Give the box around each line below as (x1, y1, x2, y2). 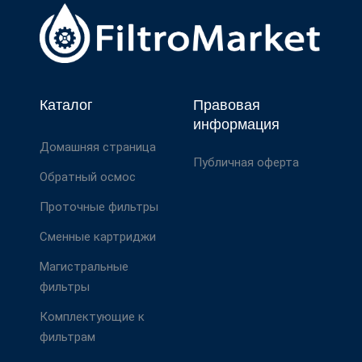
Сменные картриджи (40, 229, 156, 244)
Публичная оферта (193, 154, 299, 170)
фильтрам (40, 329, 95, 344)
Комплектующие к (40, 309, 145, 324)
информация (193, 116, 280, 133)
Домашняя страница (40, 139, 156, 154)
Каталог (40, 96, 93, 113)
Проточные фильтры (40, 199, 158, 214)
